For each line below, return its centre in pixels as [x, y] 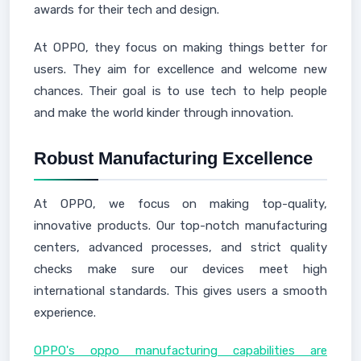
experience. [65, 313]
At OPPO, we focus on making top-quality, [180, 204]
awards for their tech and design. [127, 10]
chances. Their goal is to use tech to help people [180, 91]
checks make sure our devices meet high [180, 269]
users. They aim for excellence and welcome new [180, 69]
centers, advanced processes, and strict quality [180, 247]
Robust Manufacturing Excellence [173, 158]
